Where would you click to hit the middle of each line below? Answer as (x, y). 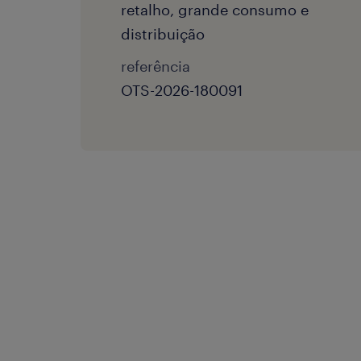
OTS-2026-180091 (182, 90)
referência (156, 66)
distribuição (163, 34)
